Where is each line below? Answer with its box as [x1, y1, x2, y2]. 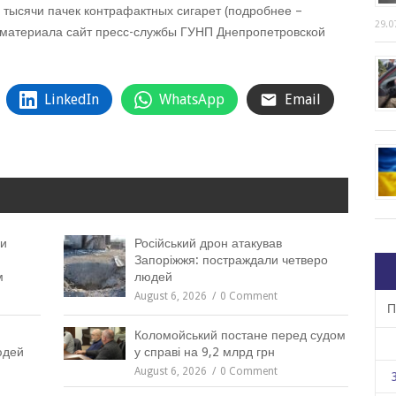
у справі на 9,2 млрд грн [134, 345, 276, 359]
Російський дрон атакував [134, 236, 283, 250]
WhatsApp [159, 91, 225, 108]
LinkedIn [44, 91, 99, 108]
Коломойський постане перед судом [134, 328, 346, 342]
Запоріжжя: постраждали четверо [134, 253, 329, 267]
